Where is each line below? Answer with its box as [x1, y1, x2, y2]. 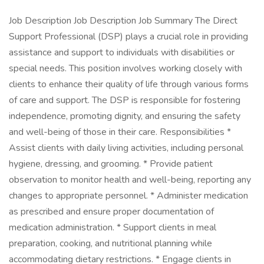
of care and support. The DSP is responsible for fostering [9, 94, 240, 107]
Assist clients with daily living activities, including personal [9, 141, 243, 154]
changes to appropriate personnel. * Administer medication [9, 189, 248, 202]
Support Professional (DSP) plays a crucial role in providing [9, 30, 248, 43]
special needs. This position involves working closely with [9, 62, 242, 75]
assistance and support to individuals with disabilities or [9, 46, 235, 59]
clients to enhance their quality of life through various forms [9, 78, 249, 91]
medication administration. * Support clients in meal [9, 221, 216, 234]
